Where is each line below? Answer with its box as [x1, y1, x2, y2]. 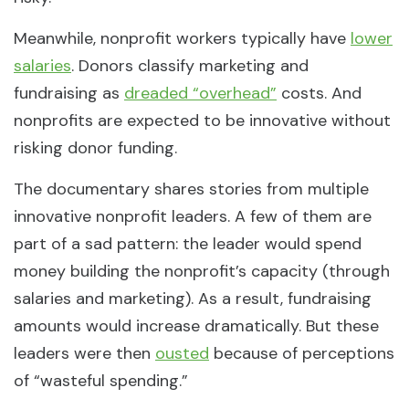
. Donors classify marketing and [71, 55, 309, 77]
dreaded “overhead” [124, 82, 277, 104]
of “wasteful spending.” [14, 370, 188, 392]
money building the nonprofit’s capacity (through [14, 260, 390, 282]
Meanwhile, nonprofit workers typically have [14, 27, 351, 49]
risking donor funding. [14, 137, 177, 159]
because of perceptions [209, 342, 394, 364]
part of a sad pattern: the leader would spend [14, 233, 362, 255]
